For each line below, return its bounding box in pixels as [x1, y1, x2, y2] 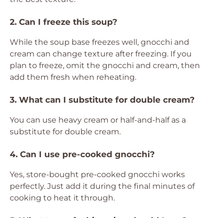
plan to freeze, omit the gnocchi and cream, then [10, 61, 200, 70]
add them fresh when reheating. [10, 73, 136, 82]
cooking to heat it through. [10, 193, 115, 202]
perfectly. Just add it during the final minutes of [10, 182, 195, 191]
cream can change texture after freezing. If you [10, 49, 192, 58]
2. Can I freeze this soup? [10, 17, 117, 27]
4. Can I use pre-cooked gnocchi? [10, 149, 155, 159]
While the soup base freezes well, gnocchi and [10, 37, 189, 47]
